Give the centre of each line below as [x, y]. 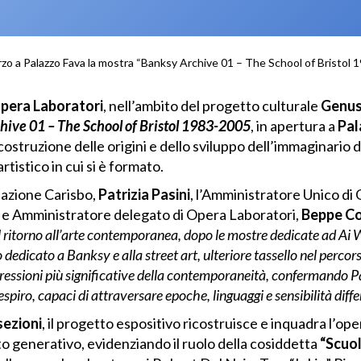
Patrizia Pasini [144, 195]
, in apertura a [294, 126]
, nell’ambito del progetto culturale [212, 106]
